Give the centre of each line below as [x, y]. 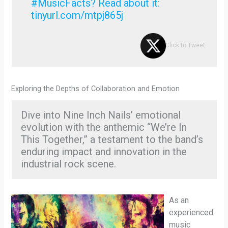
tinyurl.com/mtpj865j [77, 15]
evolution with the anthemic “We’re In [104, 127]
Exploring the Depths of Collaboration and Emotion [96, 88]
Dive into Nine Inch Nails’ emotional [101, 115]
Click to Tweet [185, 46]
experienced [191, 212]
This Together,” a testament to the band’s [112, 139]
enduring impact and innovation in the [104, 151]
